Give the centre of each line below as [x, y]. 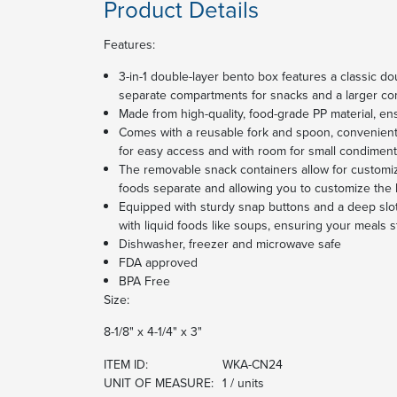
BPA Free [144, 281]
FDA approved [158, 262]
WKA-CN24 [253, 364]
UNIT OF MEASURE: [159, 383]
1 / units [243, 383]
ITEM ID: [126, 364]
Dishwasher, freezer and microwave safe [230, 244]
